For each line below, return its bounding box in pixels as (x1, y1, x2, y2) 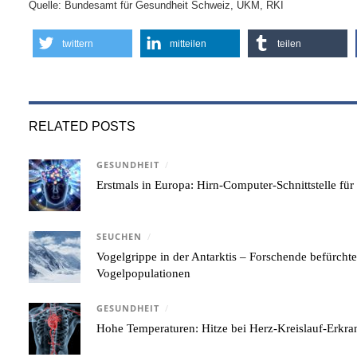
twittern (62, 37, 94, 49)
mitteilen (170, 37, 207, 49)
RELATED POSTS (29, 118, 136, 133)
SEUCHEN (96, 230, 143, 242)
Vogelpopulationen (96, 266, 191, 280)
